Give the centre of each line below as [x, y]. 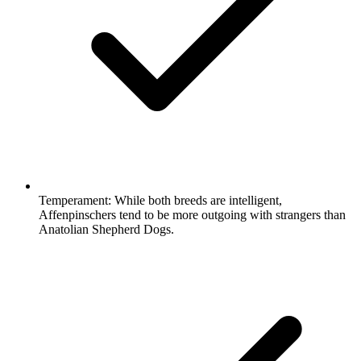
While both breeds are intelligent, [197, 200]
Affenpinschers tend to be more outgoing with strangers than [192, 214]
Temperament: [75, 200]
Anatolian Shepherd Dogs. [106, 229]
